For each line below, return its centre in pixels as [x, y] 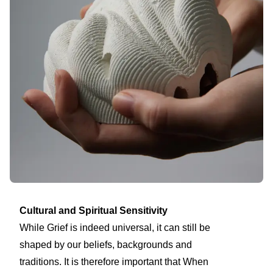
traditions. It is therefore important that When [114, 261]
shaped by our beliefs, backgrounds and [106, 244]
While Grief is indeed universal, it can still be [115, 227]
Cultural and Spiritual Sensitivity [94, 210]
